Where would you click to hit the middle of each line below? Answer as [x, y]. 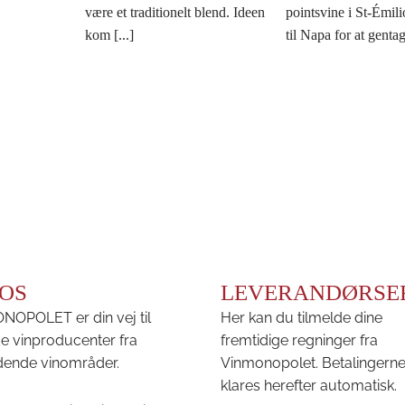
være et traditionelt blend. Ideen [175, 12]
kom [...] [109, 34]
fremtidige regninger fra [301, 340]
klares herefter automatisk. [309, 385]
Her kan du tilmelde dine [301, 317]
